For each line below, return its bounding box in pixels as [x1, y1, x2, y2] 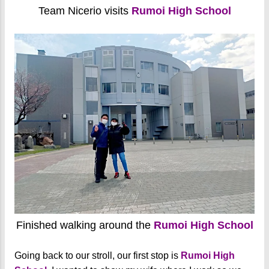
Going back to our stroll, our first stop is [14, 250, 181, 261]
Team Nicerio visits [38, 5, 131, 17]
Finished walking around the [16, 219, 154, 232]
